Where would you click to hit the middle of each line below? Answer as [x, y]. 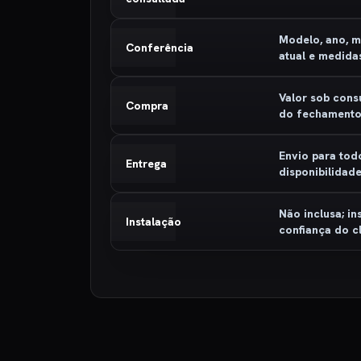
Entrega [146, 164]
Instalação [154, 222]
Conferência [160, 48]
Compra [147, 106]
